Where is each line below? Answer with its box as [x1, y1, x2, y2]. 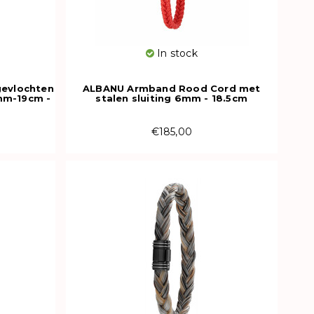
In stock [153, 46, 198, 60]
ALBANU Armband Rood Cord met [82, 82, 261, 94]
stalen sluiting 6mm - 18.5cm [95, 92, 248, 104]
